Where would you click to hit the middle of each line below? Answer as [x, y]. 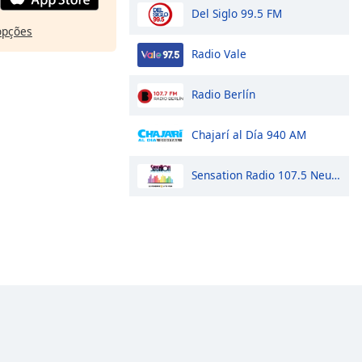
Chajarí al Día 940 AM [249, 134]
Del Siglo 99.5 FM [237, 13]
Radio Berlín [223, 94]
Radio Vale [219, 53]
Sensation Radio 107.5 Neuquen [261, 175]
